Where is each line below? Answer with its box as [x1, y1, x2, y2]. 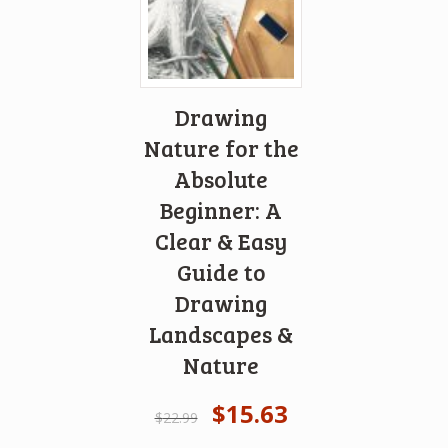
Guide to [176, 256, 266, 287]
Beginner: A [160, 194, 283, 225]
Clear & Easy [155, 225, 288, 256]
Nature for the [143, 132, 299, 163]
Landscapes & [149, 318, 294, 349]
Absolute [174, 163, 269, 194]
